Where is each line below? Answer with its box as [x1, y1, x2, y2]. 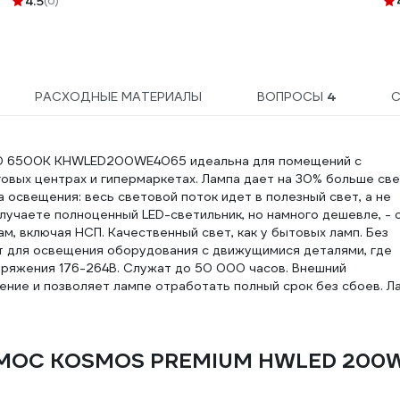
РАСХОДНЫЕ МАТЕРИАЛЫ [35, 88, 202, 104]
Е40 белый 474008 [11, 7, 131, 23]
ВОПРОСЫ [256, 88, 327, 104]
